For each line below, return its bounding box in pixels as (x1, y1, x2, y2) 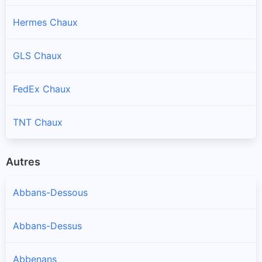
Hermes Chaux (13, 16, 78, 28)
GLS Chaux (13, 49, 62, 61)
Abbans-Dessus (13, 220, 82, 232)
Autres (6, 155, 40, 168)
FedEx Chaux (13, 82, 71, 95)
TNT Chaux (13, 116, 63, 128)
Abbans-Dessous (13, 187, 88, 199)
